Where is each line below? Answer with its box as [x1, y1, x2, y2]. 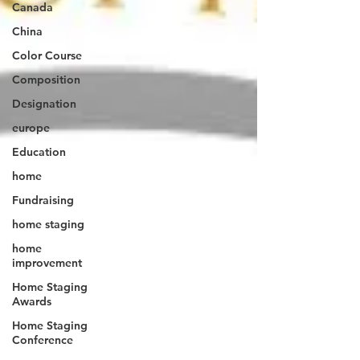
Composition [12, 72, 80, 87]
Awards [12, 294, 51, 309]
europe [12, 121, 50, 135]
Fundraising [12, 193, 74, 207]
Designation [12, 96, 76, 111]
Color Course [12, 48, 82, 63]
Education [12, 145, 66, 159]
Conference [12, 333, 73, 347]
